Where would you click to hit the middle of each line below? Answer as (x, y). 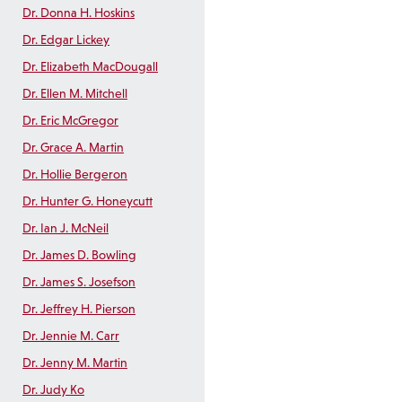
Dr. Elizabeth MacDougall (90, 67)
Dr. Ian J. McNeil (66, 228)
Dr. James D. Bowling (79, 255)
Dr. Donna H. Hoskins (79, 13)
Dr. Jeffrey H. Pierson (79, 309)
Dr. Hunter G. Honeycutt (87, 201)
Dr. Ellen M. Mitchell (75, 94)
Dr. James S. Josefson (79, 282)
